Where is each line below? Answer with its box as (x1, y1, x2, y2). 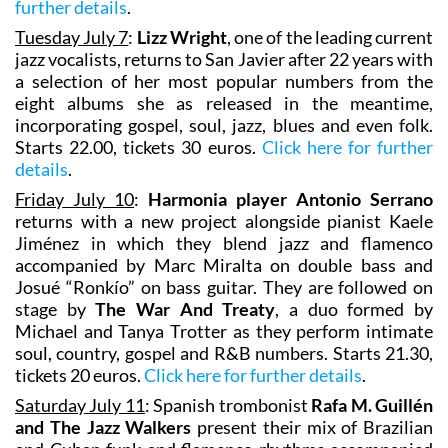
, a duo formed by (275, 297, 434, 320)
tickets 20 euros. (15, 363, 144, 386)
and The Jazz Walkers (15, 415, 192, 438)
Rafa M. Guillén (311, 393, 434, 416)
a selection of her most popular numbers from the (15, 69, 433, 92)
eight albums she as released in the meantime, (15, 91, 433, 114)
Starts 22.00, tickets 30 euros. (15, 135, 262, 158)
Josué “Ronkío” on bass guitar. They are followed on (15, 275, 433, 298)
